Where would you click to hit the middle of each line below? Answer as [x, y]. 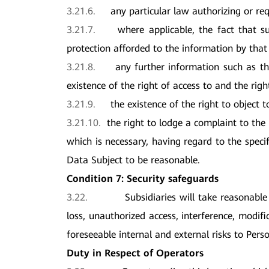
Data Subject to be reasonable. [134, 160]
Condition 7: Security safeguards [143, 178]
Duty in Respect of [112, 253]
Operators [180, 253]
